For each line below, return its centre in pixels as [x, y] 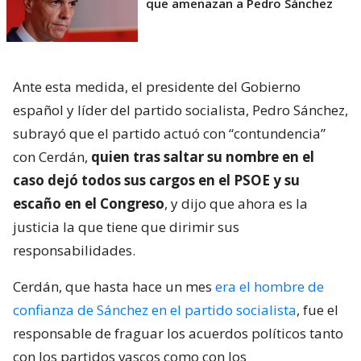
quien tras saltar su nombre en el [203, 156]
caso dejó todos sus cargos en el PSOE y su [156, 180]
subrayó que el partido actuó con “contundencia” [169, 133]
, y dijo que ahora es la [236, 203]
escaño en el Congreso [89, 203]
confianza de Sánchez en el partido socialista [155, 309]
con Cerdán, [52, 156]
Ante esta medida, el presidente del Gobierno [157, 86]
